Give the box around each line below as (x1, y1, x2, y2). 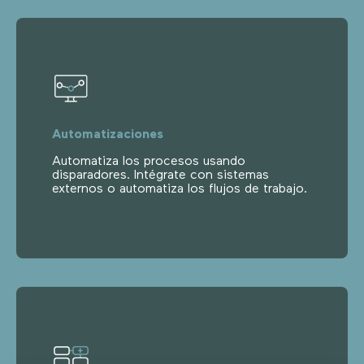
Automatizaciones (52, 128, 163, 141)
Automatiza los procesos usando (52, 154, 245, 168)
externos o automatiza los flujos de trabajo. (52, 182, 307, 196)
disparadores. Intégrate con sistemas (52, 168, 269, 182)
